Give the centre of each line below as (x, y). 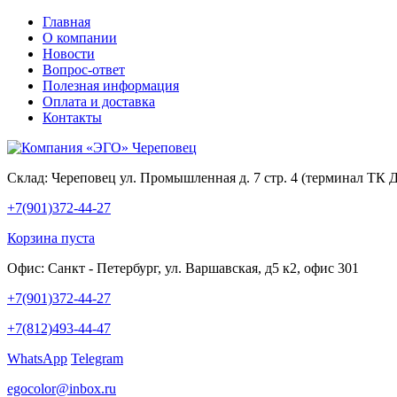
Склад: (27, 178)
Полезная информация (111, 86)
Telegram (97, 358)
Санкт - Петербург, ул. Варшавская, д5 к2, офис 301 (202, 268)
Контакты (72, 117)
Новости (69, 54)
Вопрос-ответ (84, 70)
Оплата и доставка (99, 101)
